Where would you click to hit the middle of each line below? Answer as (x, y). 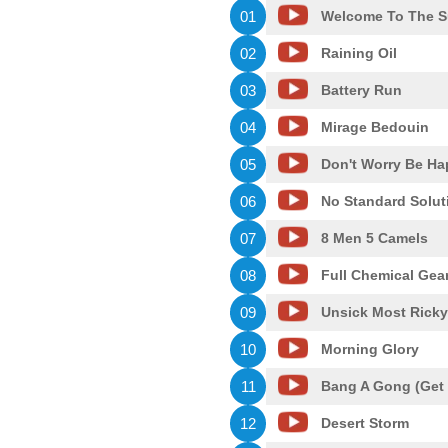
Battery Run (361, 90)
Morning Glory (369, 349)
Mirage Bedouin (374, 127)
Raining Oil (358, 53)
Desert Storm (364, 423)
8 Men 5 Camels (374, 238)
